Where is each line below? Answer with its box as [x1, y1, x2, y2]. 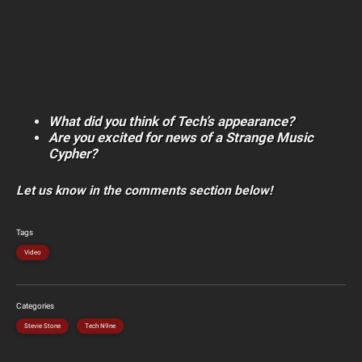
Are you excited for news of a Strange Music [48, 129, 314, 146]
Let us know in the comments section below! [16, 183, 272, 199]
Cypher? [48, 145, 97, 162]
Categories [16, 301, 54, 311]
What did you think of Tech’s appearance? [48, 113, 294, 130]
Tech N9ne [85, 322, 116, 330]
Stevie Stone [24, 322, 61, 330]
